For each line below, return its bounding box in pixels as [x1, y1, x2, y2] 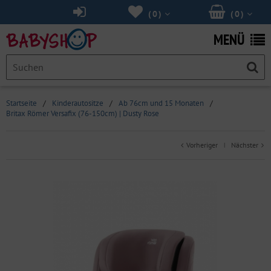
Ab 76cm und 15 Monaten [119, 98, 204, 108]
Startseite [6, 98, 37, 108]
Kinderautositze [52, 98, 103, 108]
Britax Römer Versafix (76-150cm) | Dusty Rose [6, 108, 159, 119]
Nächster [231, 140, 260, 149]
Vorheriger [184, 140, 218, 149]
